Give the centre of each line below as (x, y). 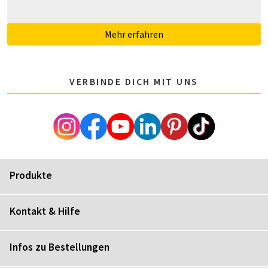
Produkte (31, 175)
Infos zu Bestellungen (60, 247)
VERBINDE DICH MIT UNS (134, 82)
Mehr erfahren (134, 34)
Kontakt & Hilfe (45, 211)
